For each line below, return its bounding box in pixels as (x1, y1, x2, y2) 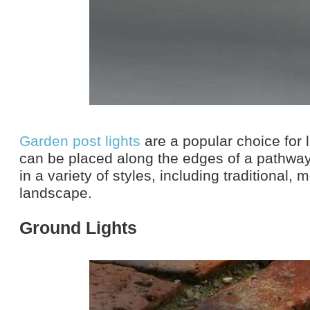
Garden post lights (19, 132, 140, 149)
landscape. (19, 184, 92, 201)
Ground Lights (19, 217, 137, 237)
